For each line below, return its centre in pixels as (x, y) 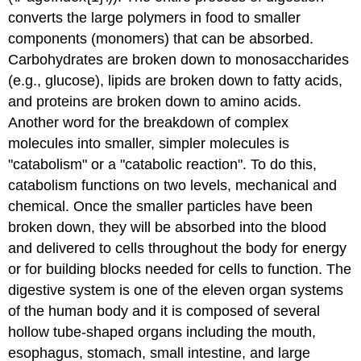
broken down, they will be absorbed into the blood (168, 227)
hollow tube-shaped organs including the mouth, (162, 332)
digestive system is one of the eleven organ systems (176, 290)
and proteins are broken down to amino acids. (155, 101)
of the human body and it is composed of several (164, 311)
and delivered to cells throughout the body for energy (178, 248)
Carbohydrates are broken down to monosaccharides (179, 59)
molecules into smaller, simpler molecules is (149, 143)
